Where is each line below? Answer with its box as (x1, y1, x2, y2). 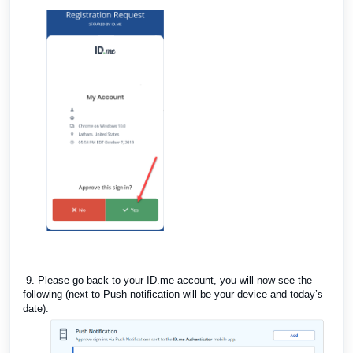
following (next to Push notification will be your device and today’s (23, 288, 323, 300)
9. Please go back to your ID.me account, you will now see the (23, 273, 312, 286)
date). (23, 302, 49, 314)
